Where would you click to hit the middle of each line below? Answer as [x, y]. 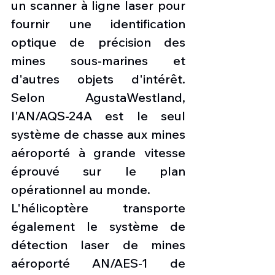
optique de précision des [98, 42]
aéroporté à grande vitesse [98, 153]
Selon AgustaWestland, [98, 98]
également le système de [98, 227]
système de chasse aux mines [98, 134]
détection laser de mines [98, 245]
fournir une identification [98, 24]
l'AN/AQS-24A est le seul [98, 116]
